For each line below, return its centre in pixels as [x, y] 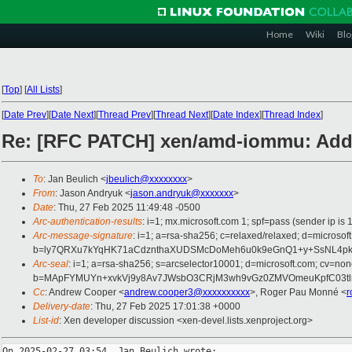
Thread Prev [125, 115]
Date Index [236, 115]
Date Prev [25, 115]
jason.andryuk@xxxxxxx [182, 194]
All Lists [43, 90]
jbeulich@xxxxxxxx [147, 180]
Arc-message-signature [83, 236]
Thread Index [292, 115]
